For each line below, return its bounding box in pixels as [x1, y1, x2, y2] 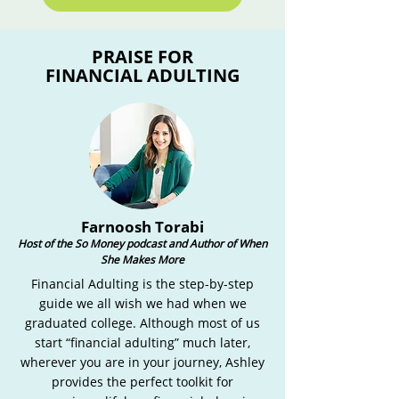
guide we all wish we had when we [38, 295, 247, 312]
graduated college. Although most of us [25, 314, 260, 331]
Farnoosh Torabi [81, 216, 204, 237]
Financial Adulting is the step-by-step [31, 275, 254, 292]
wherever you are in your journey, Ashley [20, 354, 265, 370]
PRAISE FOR [92, 45, 193, 69]
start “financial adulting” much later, [35, 334, 250, 351]
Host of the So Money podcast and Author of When [18, 236, 267, 251]
